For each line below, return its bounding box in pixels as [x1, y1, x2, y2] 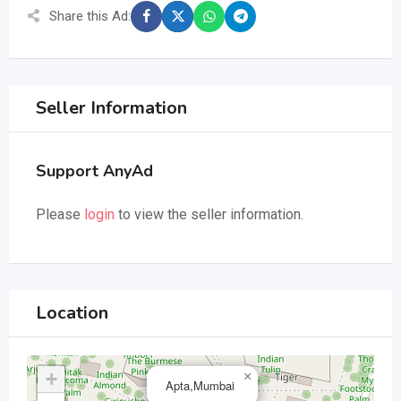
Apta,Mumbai [166, 376, 235, 394]
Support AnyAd [36, 159, 153, 182]
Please [36, 205, 84, 223]
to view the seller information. [115, 205, 303, 223]
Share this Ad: [49, 8, 131, 25]
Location [36, 300, 108, 325]
